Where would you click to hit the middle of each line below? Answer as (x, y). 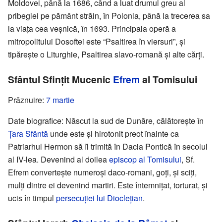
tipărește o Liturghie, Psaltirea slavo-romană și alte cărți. (106, 55)
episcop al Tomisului (145, 160)
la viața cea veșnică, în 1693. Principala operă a (92, 29)
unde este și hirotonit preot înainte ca (113, 134)
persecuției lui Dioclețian (99, 198)
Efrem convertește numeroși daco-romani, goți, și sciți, (102, 172)
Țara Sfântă (28, 134)
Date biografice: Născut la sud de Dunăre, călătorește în (106, 121)
